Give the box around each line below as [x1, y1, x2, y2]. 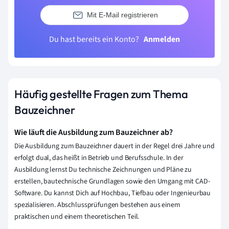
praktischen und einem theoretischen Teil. [14, 211, 140, 222]
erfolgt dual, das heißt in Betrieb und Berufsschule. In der [14, 152, 184, 163]
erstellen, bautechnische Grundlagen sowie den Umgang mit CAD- [14, 176, 210, 187]
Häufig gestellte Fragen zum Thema [14, 86, 188, 101]
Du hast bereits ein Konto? [49, 33, 141, 45]
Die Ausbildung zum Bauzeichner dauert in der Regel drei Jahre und [14, 141, 215, 151]
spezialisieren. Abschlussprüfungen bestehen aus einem [14, 199, 180, 210]
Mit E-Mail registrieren [86, 11, 158, 19]
